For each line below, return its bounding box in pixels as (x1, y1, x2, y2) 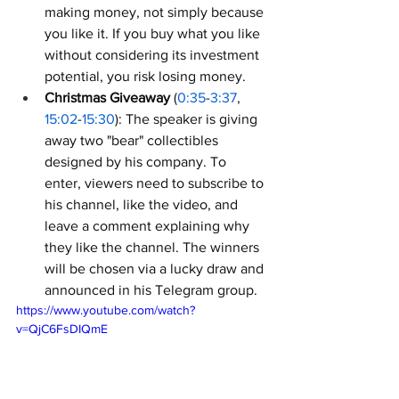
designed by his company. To (45, 154, 230, 169)
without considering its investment (45, 47, 263, 62)
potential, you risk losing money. (45, 69, 246, 84)
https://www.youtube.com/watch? (16, 303, 195, 317)
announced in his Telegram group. (45, 282, 257, 297)
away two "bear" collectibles (45, 133, 222, 148)
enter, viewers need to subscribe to (45, 175, 267, 191)
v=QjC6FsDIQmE (16, 322, 108, 336)
